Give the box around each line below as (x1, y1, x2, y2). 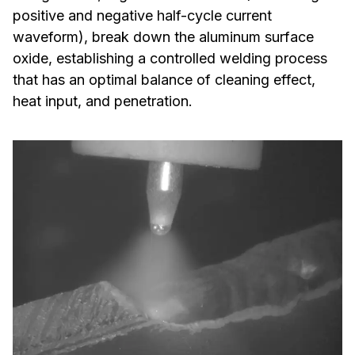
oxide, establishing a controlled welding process (13, 50, 327, 67)
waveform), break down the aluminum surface (13, 29, 314, 45)
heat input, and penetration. (13, 93, 193, 109)
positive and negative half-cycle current (13, 7, 272, 24)
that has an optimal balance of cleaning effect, (13, 71, 315, 88)
